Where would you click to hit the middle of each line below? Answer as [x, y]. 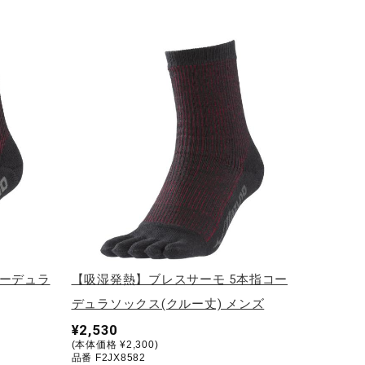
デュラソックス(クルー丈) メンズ [168, 303]
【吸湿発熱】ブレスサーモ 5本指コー [179, 279]
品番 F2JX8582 [108, 357]
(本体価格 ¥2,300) [115, 344]
